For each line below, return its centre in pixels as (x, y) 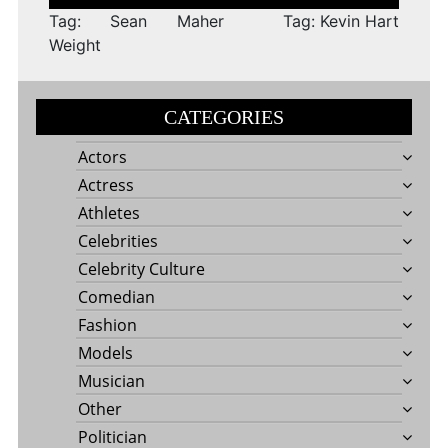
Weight (74, 45)
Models (105, 353)
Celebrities (117, 241)
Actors (102, 157)
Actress (105, 185)
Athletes (108, 213)
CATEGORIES (224, 117)
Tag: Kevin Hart (341, 21)
